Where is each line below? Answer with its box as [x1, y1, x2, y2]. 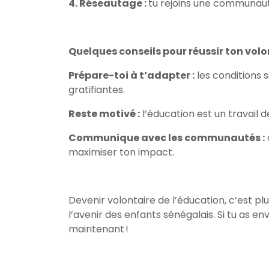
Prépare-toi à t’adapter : [68, 68, 195, 82]
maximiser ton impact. [68, 145, 174, 159]
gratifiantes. [68, 83, 125, 97]
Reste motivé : [68, 107, 140, 121]
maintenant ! [68, 222, 128, 236]
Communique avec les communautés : [68, 131, 265, 145]
